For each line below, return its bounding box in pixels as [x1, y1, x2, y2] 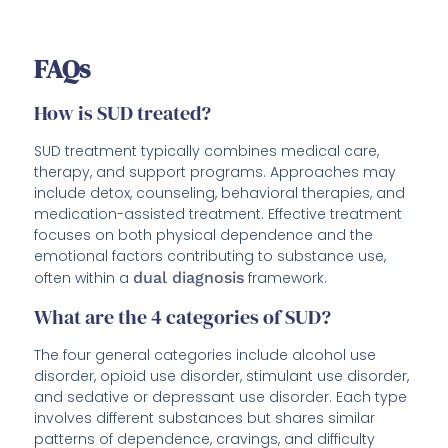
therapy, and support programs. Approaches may [34, 162, 397, 183]
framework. [244, 268, 328, 289]
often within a [34, 268, 134, 289]
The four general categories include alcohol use [34, 345, 377, 366]
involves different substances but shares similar [34, 408, 376, 429]
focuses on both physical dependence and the [34, 225, 374, 246]
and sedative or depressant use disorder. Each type [34, 387, 408, 408]
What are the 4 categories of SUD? [34, 303, 332, 332]
